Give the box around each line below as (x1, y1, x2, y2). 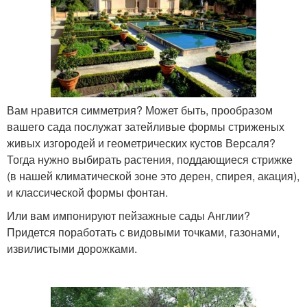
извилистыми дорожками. (7, 241, 137, 257)
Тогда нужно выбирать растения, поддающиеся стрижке (7, 151, 293, 168)
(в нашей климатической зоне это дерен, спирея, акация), (7, 168, 299, 184)
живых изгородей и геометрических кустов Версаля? (7, 135, 275, 151)
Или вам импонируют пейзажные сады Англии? (7, 208, 250, 224)
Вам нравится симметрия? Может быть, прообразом (7, 102, 273, 119)
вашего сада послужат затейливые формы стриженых (7, 119, 284, 135)
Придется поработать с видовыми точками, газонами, (7, 224, 280, 241)
